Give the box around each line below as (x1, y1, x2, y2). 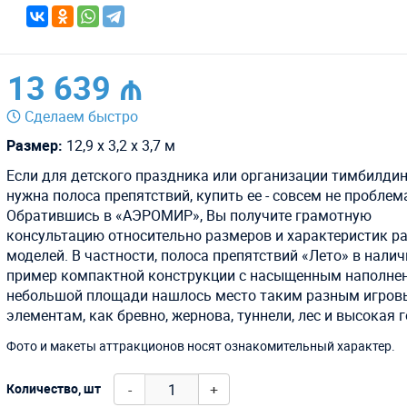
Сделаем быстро (21, 106, 143, 127)
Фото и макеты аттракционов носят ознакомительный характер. (6, 337, 396, 355)
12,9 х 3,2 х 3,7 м (63, 135, 176, 156)
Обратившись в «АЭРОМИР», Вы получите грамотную (6, 205, 372, 226)
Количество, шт (6, 379, 102, 397)
